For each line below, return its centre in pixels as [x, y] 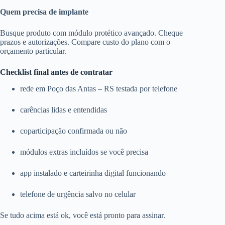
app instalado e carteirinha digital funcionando [93, 173]
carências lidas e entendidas [64, 110]
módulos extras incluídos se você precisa [84, 152]
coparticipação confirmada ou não [74, 131]
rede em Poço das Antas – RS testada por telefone [99, 89]
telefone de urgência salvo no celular [78, 194]
